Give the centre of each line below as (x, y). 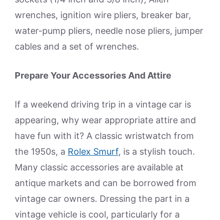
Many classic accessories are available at (99, 167)
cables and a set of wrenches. (77, 47)
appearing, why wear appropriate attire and (105, 120)
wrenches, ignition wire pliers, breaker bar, (103, 15)
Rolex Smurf (93, 152)
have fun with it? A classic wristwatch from (104, 136)
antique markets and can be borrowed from (106, 183)
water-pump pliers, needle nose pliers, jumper (109, 31)
